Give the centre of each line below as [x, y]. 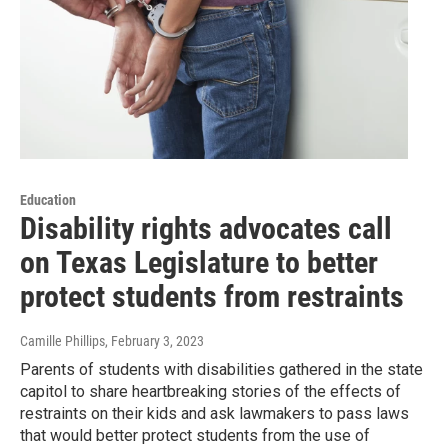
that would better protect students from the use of [195, 436]
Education [48, 200]
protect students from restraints [212, 297]
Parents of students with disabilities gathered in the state [221, 370]
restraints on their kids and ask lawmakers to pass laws [214, 414]
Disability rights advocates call [206, 229]
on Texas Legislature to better [199, 263]
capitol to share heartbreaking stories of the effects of [210, 392]
